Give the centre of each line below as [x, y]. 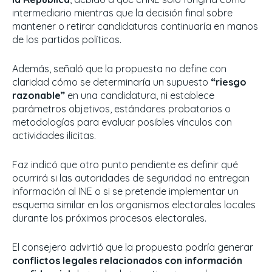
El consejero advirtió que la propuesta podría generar [133, 247]
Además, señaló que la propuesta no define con [119, 69]
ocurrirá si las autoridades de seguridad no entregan [131, 178]
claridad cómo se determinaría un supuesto [111, 82]
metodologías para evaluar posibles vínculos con [122, 122]
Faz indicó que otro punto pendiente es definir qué [125, 165]
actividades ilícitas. [54, 136]
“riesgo [229, 82]
